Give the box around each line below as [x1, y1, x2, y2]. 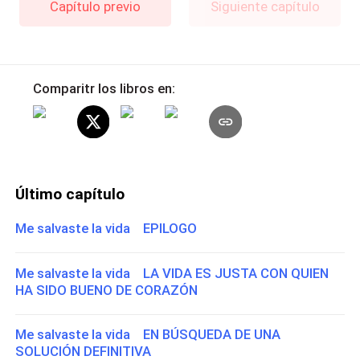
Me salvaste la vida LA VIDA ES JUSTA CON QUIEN [15, 264, 329, 281]
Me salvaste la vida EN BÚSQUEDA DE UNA [15, 326, 281, 343]
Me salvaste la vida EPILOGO [15, 220, 198, 237]
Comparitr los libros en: [32, 80, 175, 96]
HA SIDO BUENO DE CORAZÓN [15, 281, 198, 298]
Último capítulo [15, 184, 125, 203]
